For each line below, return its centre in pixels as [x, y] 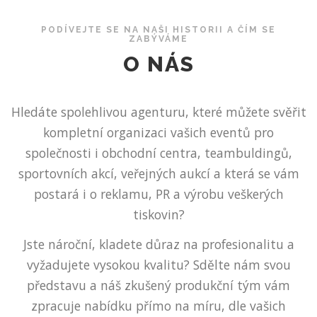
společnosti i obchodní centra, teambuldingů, [158, 153]
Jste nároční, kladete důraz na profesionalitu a [158, 244]
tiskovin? [158, 215]
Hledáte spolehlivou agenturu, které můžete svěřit [158, 112]
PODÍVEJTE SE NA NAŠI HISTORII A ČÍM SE [158, 29]
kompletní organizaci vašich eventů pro [158, 133]
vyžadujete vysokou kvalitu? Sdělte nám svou [158, 265]
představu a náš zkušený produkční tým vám [158, 286]
